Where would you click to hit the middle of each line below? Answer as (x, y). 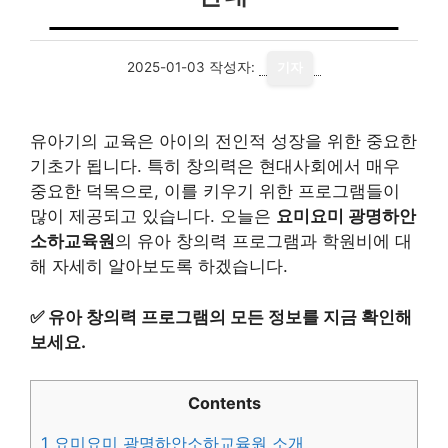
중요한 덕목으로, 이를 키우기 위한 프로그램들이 (215, 191)
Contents (224, 403)
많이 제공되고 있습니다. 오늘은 (153, 216)
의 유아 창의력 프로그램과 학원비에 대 (263, 241)
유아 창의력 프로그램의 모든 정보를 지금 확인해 (230, 316)
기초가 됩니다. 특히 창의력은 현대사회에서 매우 (215, 166)
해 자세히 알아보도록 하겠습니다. (159, 266)
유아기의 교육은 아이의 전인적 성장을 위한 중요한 (223, 141)
